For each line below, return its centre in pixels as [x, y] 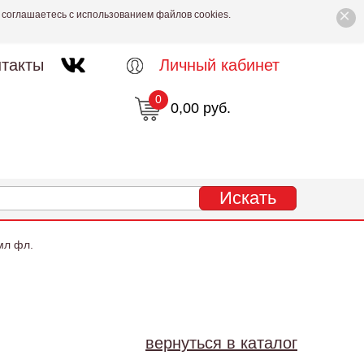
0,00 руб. [200, 108]
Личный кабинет [219, 65]
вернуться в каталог [221, 343]
